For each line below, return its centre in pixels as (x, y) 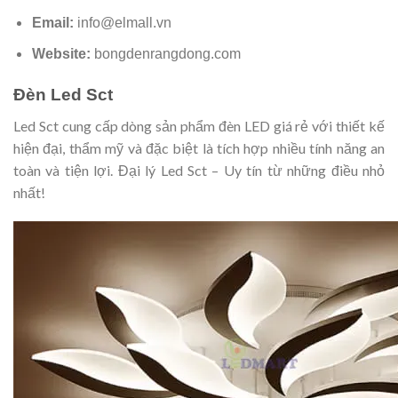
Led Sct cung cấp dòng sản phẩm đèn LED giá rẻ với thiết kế (199, 125)
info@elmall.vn (124, 22)
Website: (63, 54)
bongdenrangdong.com (167, 54)
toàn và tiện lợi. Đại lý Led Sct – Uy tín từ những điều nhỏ (199, 170)
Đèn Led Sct (63, 95)
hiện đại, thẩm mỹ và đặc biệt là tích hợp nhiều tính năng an (199, 147)
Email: (54, 22)
